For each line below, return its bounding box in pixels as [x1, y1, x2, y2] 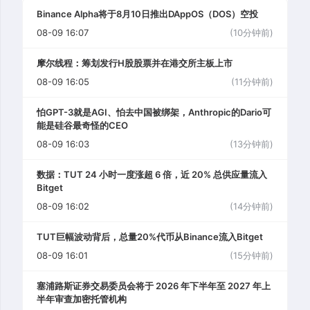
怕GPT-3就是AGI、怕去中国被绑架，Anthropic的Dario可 [37, 107, 271, 118]
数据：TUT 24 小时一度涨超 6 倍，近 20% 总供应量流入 [37, 169, 267, 181]
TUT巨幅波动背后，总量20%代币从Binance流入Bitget [37, 231, 263, 243]
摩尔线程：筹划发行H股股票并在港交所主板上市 [37, 57, 232, 69]
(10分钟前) [230, 27, 273, 39]
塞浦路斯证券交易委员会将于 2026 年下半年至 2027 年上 [37, 280, 271, 292]
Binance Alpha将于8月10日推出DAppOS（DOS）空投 [37, 8, 258, 20]
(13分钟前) [230, 138, 273, 150]
